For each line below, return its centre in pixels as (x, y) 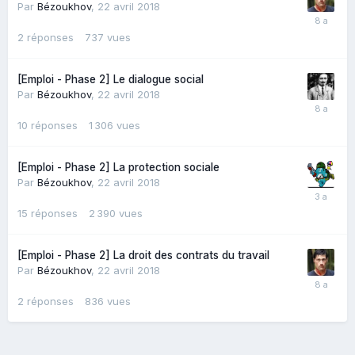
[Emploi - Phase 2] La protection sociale (118, 167)
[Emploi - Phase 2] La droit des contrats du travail (143, 255)
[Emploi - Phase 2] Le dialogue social (111, 79)
